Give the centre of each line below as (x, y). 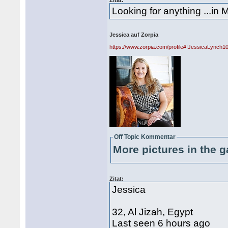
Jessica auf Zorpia (134, 35)
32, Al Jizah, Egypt (153, 212)
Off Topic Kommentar (145, 137)
